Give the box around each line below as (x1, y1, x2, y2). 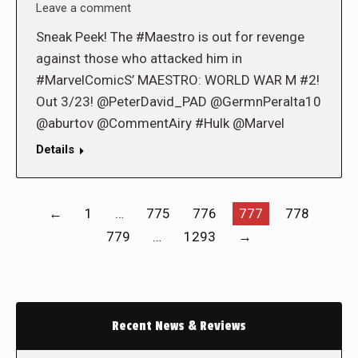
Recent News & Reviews (112, 318, 246, 335)
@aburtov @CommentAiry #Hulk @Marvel (36, 115, 284, 132)
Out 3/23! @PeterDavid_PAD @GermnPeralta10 (36, 93, 321, 110)
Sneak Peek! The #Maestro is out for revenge (36, 29, 304, 46)
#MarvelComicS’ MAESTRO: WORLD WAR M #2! (36, 72, 320, 89)
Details (36, 142, 74, 157)
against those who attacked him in (36, 50, 242, 67)
